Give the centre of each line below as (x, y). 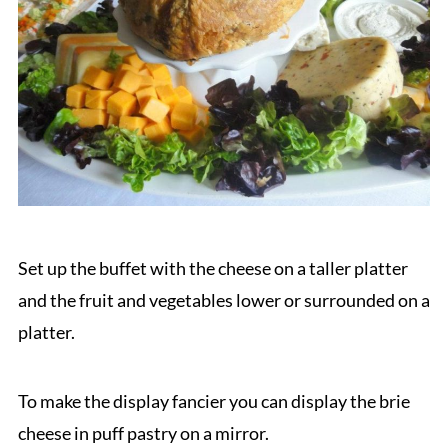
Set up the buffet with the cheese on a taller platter (212, 267)
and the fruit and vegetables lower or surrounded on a (223, 299)
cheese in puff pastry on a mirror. (143, 432)
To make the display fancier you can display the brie (213, 400)
